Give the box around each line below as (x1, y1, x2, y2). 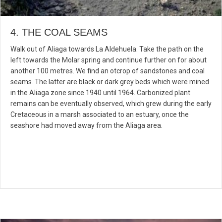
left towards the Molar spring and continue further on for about (10, 55, 207, 64)
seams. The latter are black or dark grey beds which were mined (10, 77, 209, 86)
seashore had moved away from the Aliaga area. (10, 121, 163, 129)
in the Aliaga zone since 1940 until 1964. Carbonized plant (10, 88, 190, 97)
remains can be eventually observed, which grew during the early (10, 99, 212, 108)
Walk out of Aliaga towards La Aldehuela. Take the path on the (10, 45, 204, 53)
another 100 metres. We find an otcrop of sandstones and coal (10, 66, 205, 75)
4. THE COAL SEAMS (10, 26, 108, 38)
